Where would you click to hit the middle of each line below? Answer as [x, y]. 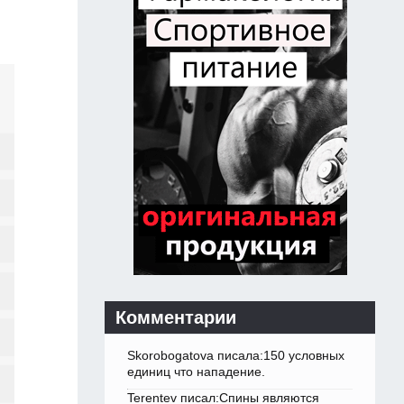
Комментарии [176, 318]
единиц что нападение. [196, 372]
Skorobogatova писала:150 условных [236, 356]
